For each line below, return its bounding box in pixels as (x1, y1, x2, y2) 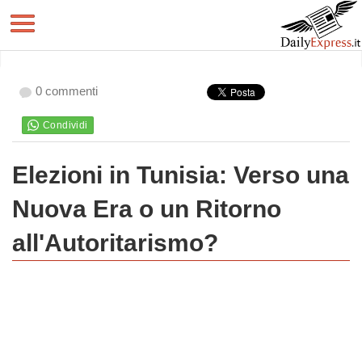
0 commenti (36, 84, 98, 98)
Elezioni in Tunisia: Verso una (12, 162, 349, 188)
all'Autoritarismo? (12, 229, 218, 256)
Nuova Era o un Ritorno (12, 196, 281, 222)
